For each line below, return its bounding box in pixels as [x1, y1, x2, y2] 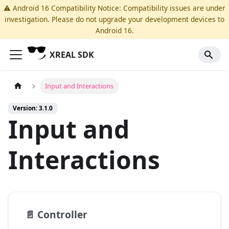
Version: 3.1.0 [13, 104, 53, 113]
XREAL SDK [50, 49, 95, 60]
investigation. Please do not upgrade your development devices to [5, 14, 224, 24]
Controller [37, 208, 87, 222]
